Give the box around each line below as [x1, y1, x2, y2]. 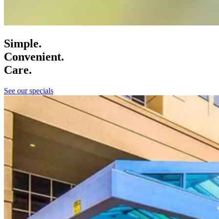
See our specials [4, 87, 53, 95]
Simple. [4, 37, 42, 50]
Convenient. [4, 50, 64, 64]
